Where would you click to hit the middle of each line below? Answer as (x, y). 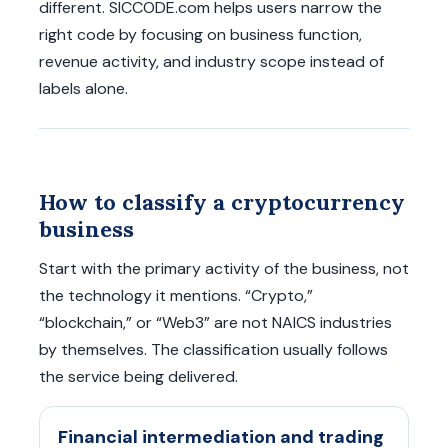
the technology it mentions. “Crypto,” (176, 295)
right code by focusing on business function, (200, 34)
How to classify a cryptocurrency (222, 202)
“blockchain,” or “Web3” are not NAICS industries (215, 322)
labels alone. (83, 88)
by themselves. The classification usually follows (213, 349)
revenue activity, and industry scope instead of (211, 61)
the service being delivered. (138, 376)
